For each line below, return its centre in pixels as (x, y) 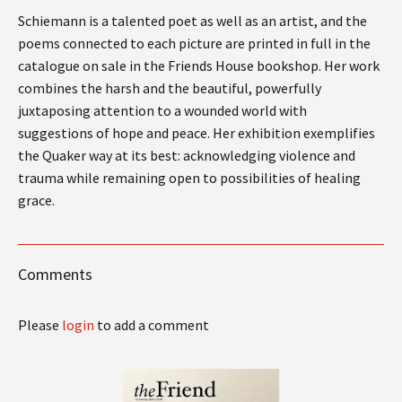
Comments (55, 274)
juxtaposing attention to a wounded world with (162, 110)
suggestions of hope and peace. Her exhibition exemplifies (197, 132)
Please (40, 324)
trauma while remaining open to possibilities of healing (189, 177)
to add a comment (152, 324)
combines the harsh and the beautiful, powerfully (170, 87)
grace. (36, 200)
